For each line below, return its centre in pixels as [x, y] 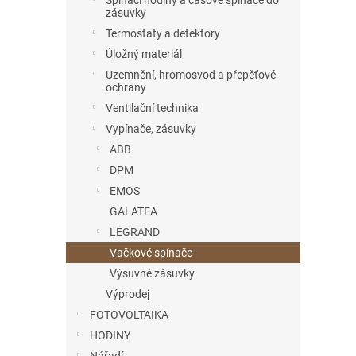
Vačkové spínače [151, 253]
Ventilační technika [152, 108]
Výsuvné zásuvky [152, 273]
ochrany [126, 87]
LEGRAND [135, 232]
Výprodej [128, 294]
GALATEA [133, 211]
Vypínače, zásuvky [151, 129]
